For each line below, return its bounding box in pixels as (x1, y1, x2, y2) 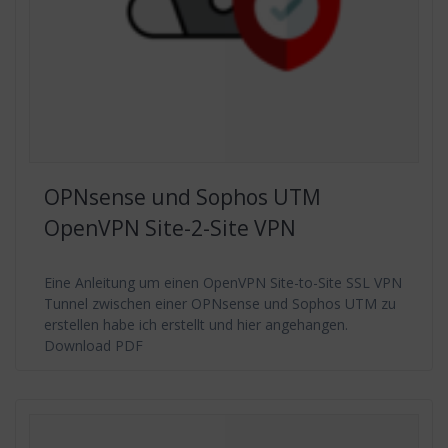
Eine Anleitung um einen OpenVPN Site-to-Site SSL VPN (44, 272, 402, 292)
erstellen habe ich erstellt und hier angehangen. (44, 314, 348, 334)
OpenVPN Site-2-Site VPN (44, 213, 296, 242)
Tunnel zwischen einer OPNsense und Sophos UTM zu (44, 293, 396, 313)
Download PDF (44, 335, 143, 355)
